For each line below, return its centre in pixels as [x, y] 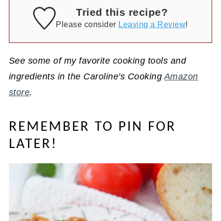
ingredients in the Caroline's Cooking [86, 76]
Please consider [87, 24]
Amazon [181, 76]
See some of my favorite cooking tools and [97, 60]
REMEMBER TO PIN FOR [92, 127]
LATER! [33, 144]
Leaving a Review [152, 24]
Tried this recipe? [122, 12]
